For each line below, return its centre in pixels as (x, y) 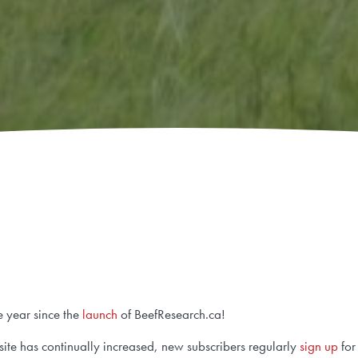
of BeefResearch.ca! (173, 314)
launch (101, 314)
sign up (319, 346)
